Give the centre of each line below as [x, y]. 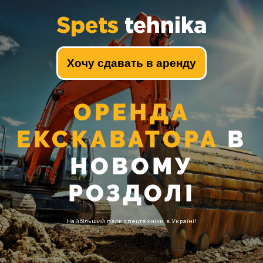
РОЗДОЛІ [131, 193]
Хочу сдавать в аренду [131, 63]
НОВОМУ [131, 166]
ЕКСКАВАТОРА [118, 139]
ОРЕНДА [131, 112]
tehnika [163, 27]
